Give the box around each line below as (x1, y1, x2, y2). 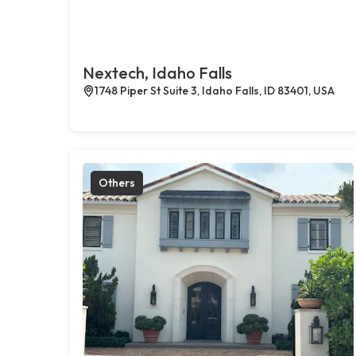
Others (99, 175, 135, 190)
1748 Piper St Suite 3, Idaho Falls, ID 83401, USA (95, 83, 335, 98)
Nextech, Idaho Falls (83, 62, 232, 83)
